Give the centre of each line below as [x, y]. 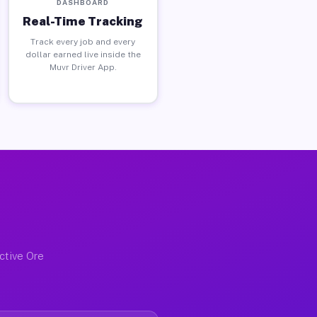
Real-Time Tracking [83, 21]
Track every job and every [83, 41]
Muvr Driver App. [83, 67]
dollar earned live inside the [83, 54]
